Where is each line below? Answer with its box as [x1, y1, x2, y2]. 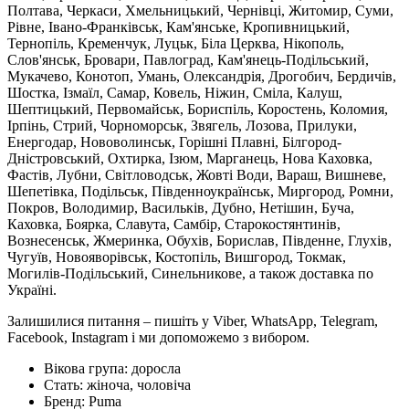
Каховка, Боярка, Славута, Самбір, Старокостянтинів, [7, 216, 341, 233]
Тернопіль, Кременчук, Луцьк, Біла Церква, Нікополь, [7, 36, 344, 52]
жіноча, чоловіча [87, 377, 191, 393]
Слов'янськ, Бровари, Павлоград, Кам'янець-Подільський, [7, 52, 369, 68]
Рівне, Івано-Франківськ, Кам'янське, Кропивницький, [7, 19, 350, 36]
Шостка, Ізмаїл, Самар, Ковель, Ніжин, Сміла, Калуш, [7, 85, 342, 101]
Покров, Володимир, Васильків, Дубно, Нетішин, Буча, [7, 200, 354, 216]
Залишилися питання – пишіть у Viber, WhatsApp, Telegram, [7, 313, 378, 330]
